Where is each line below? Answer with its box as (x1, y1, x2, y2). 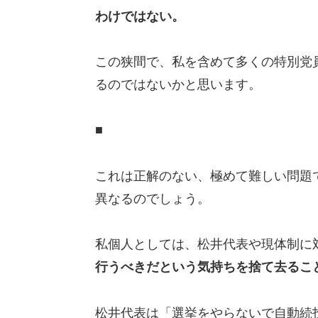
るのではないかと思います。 (94, 77, 261, 92)
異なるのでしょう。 (94, 191, 210, 206)
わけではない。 (94, 9, 185, 23)
